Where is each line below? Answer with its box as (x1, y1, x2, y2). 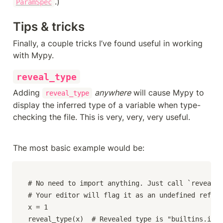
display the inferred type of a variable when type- (13, 100, 201, 110)
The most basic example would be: (13, 142, 144, 153)
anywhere (94, 87, 131, 98)
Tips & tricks (13, 19, 85, 34)
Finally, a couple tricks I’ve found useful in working (13, 38, 203, 48)
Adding (13, 87, 42, 98)
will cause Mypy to (130, 87, 204, 98)
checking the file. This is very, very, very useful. (13, 111, 190, 122)
